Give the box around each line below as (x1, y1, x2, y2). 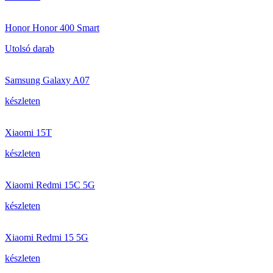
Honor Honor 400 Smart (5, 23, 99, 33)
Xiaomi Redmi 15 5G (5, 232, 88, 243)
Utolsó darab (5, 43, 54, 54)
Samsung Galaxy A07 (5, 75, 90, 85)
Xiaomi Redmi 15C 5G (5, 180, 95, 190)
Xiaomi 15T (5, 127, 52, 138)
